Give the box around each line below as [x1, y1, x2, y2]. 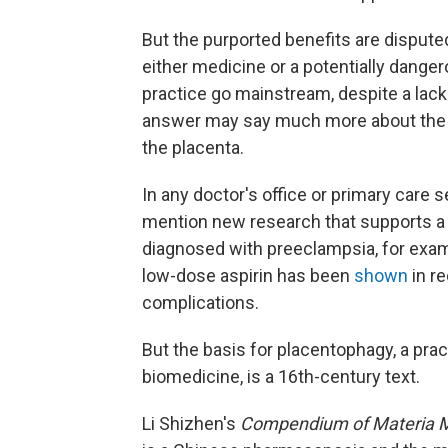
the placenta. [142, 137, 244, 159]
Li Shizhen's [142, 413, 240, 435]
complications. [142, 292, 259, 314]
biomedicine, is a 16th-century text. [142, 366, 420, 388]
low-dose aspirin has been [142, 265, 354, 287]
